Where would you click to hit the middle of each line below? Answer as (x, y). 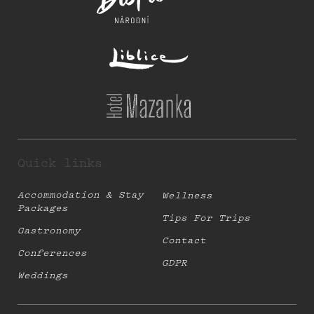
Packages (43, 209)
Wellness (187, 197)
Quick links (60, 164)
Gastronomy (49, 232)
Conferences (52, 254)
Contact (184, 241)
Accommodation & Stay (81, 196)
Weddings (43, 277)
